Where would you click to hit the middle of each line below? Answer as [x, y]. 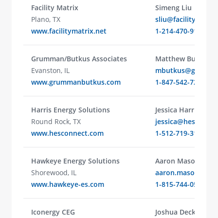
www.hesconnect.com [67, 133]
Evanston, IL [50, 70]
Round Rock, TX [56, 121]
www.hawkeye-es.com [68, 184]
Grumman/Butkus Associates [79, 59]
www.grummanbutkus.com [76, 82]
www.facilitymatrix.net [69, 31]
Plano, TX [46, 19]
